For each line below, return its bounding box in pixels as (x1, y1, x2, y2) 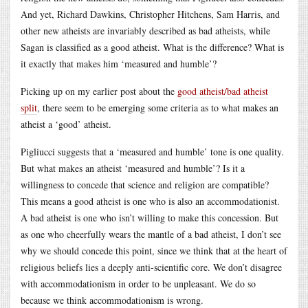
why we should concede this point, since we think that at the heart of (21, 243, 287, 257)
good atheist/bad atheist (177, 84, 268, 98)
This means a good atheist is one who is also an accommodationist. (21, 194, 280, 208)
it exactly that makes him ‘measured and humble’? (21, 56, 217, 70)
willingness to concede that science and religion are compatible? (21, 177, 269, 191)
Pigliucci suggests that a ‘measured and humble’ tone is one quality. (21, 144, 284, 158)
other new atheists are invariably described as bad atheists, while (21, 23, 270, 37)
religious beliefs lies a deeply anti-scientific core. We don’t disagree (21, 260, 282, 274)
